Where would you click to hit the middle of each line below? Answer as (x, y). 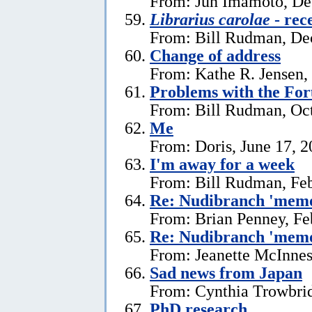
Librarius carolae (210, 19)
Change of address (215, 55)
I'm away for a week (222, 164)
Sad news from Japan (226, 272)
